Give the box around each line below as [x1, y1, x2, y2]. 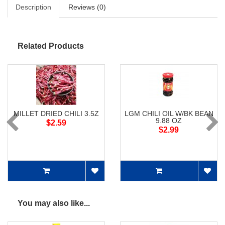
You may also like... [18, 199, 90, 208]
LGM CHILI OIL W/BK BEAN [124, 109, 213, 118]
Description [16, 3, 51, 12]
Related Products [18, 42, 84, 51]
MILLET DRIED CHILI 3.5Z [14, 109, 99, 118]
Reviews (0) [68, 3, 106, 12]
